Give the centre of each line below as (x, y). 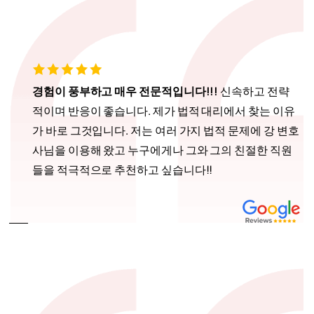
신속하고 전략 (255, 91)
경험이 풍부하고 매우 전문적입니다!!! (127, 91)
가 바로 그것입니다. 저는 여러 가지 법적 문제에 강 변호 (166, 131)
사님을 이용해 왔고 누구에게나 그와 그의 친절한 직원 (162, 150)
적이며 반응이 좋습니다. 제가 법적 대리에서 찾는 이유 (164, 111)
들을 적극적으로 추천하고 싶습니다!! (123, 170)
